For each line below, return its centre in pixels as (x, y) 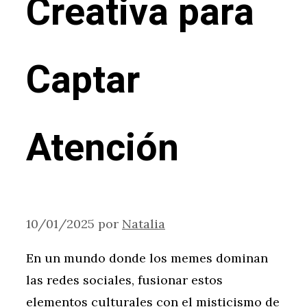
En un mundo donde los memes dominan (147, 258)
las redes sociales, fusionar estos (124, 280)
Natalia (144, 224)
